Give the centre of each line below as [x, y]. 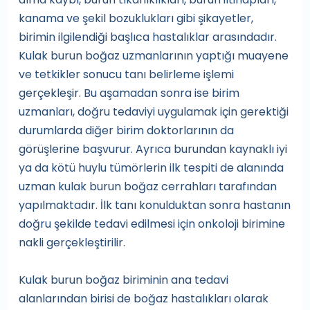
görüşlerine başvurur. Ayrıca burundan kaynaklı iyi [153, 149]
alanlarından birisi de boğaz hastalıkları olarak [144, 299]
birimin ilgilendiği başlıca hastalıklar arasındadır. [148, 37]
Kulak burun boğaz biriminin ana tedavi [124, 280]
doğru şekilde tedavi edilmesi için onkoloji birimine [152, 224]
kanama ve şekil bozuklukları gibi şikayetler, [136, 18]
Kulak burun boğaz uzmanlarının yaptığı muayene [154, 56]
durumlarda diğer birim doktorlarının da [126, 130]
